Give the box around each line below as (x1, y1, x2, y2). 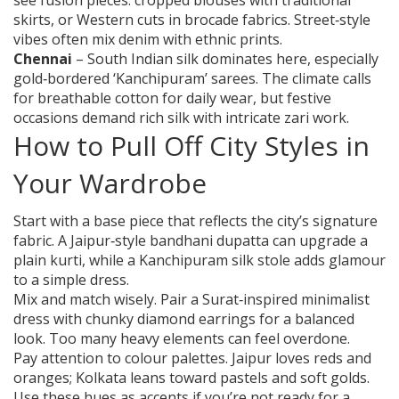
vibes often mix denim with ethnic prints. (13, 29, 282, 50)
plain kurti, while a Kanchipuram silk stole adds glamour (13, 250, 386, 271)
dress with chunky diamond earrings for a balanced (13, 309, 354, 330)
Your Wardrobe (13, 165, 207, 202)
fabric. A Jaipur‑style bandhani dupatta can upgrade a (13, 231, 368, 251)
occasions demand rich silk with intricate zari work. (13, 108, 349, 128)
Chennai (13, 49, 72, 69)
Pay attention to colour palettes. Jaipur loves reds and (13, 348, 371, 369)
